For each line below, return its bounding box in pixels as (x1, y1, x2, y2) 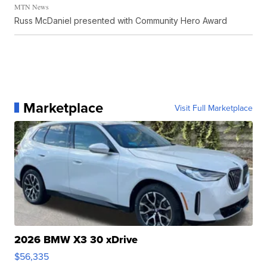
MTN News (14, 1, 49, 11)
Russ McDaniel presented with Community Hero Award (14, 15, 228, 26)
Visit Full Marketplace (174, 101, 253, 114)
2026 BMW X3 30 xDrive (14, 231, 138, 247)
